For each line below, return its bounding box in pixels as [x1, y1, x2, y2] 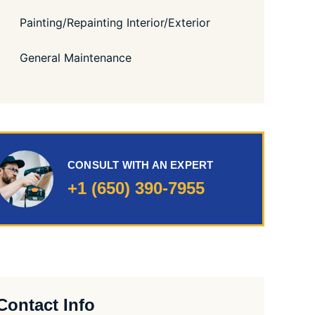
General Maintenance [20, 51, 131, 65]
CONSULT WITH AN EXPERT [67, 158, 214, 171]
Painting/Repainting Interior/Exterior [20, 15, 210, 30]
